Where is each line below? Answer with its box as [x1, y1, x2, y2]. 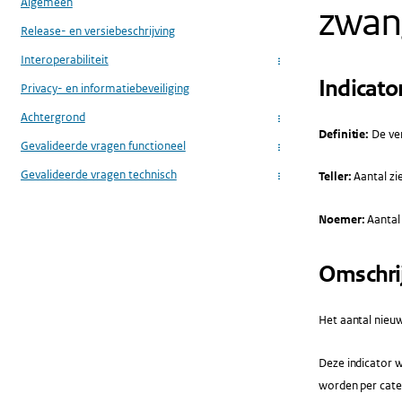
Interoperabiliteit [20, 52, 109, 67]
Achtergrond [20, 109, 85, 126]
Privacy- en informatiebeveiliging [20, 81, 189, 97]
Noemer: [318, 212, 365, 228]
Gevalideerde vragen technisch [20, 167, 177, 183]
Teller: [318, 169, 352, 185]
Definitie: [318, 126, 370, 142]
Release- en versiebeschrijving [20, 22, 175, 39]
